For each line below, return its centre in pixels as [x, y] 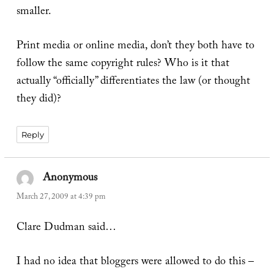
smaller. [34, 13]
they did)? [39, 100]
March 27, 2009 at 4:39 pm [61, 197]
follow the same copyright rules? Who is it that [123, 65]
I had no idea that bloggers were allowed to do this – [135, 263]
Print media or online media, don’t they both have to [135, 47]
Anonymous [70, 179]
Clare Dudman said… [66, 229]
